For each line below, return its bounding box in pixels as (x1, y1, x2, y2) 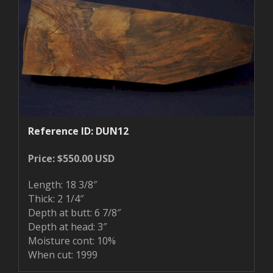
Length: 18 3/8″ (28, 177, 97, 191)
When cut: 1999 (28, 247, 97, 261)
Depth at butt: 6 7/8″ (28, 205, 121, 219)
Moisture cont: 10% (28, 233, 116, 247)
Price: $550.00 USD (28, 151, 115, 165)
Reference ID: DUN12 (28, 124, 129, 138)
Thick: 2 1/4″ (28, 191, 83, 205)
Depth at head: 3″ (28, 219, 107, 233)
